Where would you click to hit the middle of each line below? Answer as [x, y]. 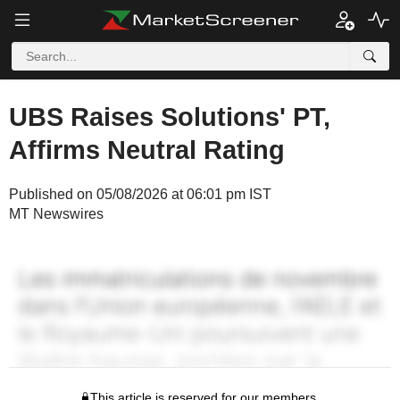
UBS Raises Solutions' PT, [170, 117]
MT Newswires [56, 214]
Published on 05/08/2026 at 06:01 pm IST [140, 194]
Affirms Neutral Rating [147, 150]
